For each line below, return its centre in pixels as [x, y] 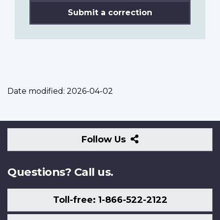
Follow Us [105, 139]
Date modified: [36, 91]
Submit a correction [110, 12]
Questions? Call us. [60, 172]
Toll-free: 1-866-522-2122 [110, 200]
